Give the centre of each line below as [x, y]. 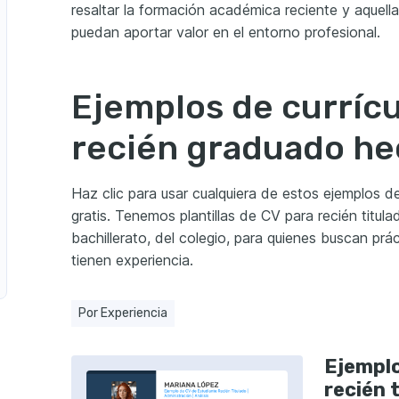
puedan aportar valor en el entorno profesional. [226, 33]
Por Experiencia [123, 313]
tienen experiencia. [132, 261]
